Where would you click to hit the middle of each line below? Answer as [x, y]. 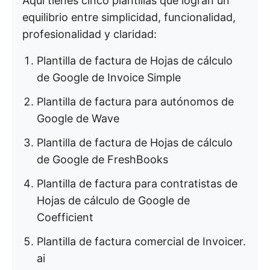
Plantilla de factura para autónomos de [135, 102]
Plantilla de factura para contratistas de [137, 184]
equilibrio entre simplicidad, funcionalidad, [129, 17]
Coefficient [65, 217]
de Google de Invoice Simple [109, 77]
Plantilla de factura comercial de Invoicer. [141, 241]
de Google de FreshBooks [102, 159]
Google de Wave [78, 118]
